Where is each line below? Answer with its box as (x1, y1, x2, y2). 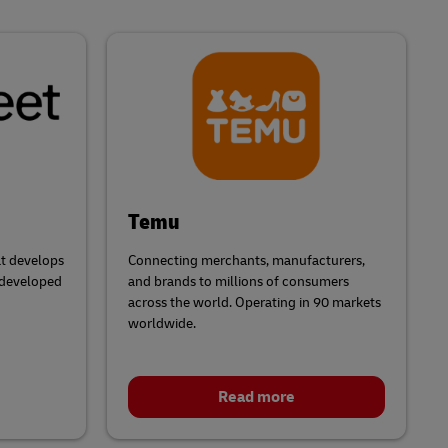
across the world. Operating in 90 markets (127, 293, 381, 311)
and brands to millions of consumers (127, 272, 349, 290)
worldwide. (127, 314, 196, 332)
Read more (217, 386, 295, 407)
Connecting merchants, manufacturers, (127, 251, 365, 269)
